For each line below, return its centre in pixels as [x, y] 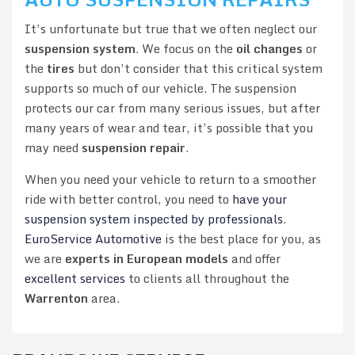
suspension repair [134, 147]
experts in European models [147, 258]
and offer [254, 258]
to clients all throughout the [207, 278]
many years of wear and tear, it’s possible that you [169, 127]
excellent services [75, 278]
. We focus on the [186, 48]
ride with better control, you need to [128, 198]
